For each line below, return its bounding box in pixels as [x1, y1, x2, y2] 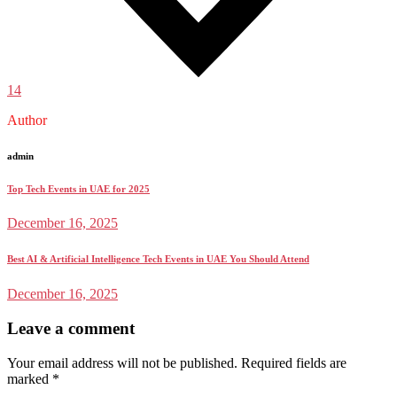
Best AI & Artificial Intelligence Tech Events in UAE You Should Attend [7, 253, 309, 265]
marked [7, 370, 52, 386]
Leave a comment [7, 319, 135, 339]
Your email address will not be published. [7, 354, 237, 370]
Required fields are [241, 354, 346, 370]
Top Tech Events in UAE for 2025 [7, 183, 150, 194]
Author [7, 112, 47, 128]
